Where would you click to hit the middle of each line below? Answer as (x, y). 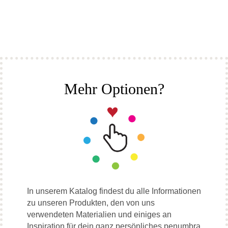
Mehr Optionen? (114, 89)
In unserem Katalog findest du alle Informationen (114, 191)
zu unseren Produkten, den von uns (91, 203)
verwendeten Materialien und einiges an (99, 215)
